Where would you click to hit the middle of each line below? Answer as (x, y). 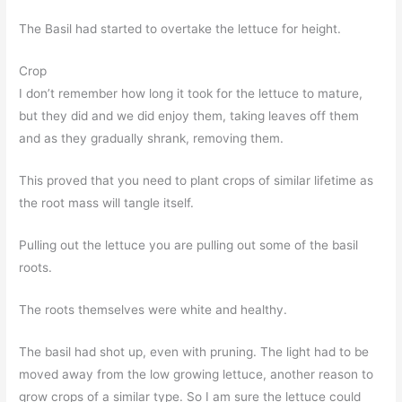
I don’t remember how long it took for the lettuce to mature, (191, 94)
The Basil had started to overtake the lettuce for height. (180, 29)
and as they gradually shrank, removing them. (152, 139)
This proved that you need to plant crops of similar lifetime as (197, 180)
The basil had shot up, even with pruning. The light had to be (194, 351)
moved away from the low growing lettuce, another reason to (197, 374)
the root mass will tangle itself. (107, 202)
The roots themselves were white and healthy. (153, 309)
